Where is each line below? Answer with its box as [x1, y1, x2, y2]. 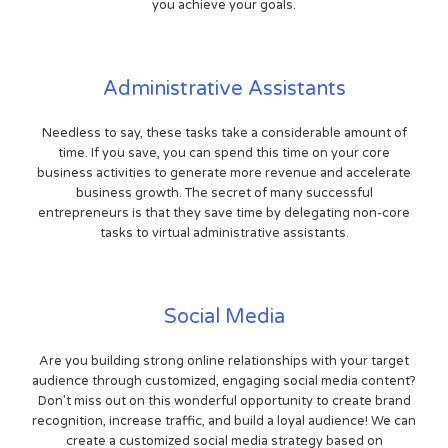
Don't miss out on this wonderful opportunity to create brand [37, 392, 411, 409]
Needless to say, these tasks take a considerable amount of [41, 124, 407, 141]
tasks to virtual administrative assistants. [99, 224, 349, 241]
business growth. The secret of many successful [75, 184, 373, 201]
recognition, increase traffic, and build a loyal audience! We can [32, 412, 416, 429]
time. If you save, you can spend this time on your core [58, 144, 390, 161]
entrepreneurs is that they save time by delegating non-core [38, 204, 410, 221]
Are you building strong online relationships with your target [39, 352, 409, 369]
